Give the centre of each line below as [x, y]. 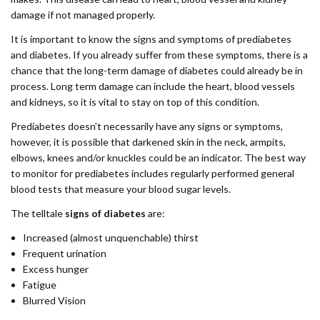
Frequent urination [65, 253]
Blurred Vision [54, 300]
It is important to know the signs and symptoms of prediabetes [151, 39]
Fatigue [40, 285]
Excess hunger [56, 269]
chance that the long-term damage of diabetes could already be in [157, 70]
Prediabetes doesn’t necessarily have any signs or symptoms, [147, 126]
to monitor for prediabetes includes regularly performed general [152, 173]
